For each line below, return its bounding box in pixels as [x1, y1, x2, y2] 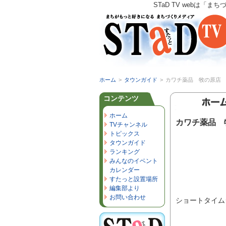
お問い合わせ [109, 194, 146, 201]
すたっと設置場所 [109, 176, 158, 183]
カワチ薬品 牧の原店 [165, 77, 221, 83]
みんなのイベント [109, 157, 158, 164]
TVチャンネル [109, 121, 147, 128]
